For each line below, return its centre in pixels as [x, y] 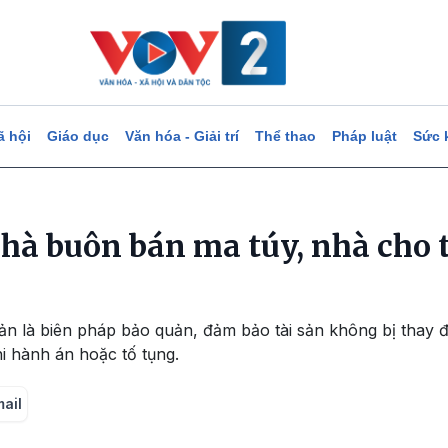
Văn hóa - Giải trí [181, 136]
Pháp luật [364, 136]
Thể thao [285, 136]
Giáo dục [77, 136]
